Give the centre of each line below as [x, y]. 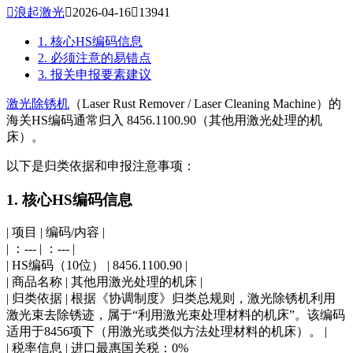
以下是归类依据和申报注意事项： [101, 165]
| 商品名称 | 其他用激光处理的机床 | [104, 282]
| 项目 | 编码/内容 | [56, 232]
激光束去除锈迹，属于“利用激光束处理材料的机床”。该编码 [176, 315]
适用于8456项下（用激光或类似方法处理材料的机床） [158, 332]
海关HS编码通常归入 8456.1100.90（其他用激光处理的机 [164, 120]
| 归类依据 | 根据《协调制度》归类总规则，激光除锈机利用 [171, 299]
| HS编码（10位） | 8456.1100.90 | [97, 266]
